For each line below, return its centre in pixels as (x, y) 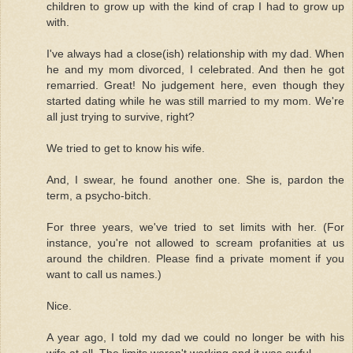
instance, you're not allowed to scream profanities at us (195, 243)
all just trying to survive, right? (121, 117)
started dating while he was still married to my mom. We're (195, 101)
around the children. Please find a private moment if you (195, 259)
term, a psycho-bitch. (99, 196)
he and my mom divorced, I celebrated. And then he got (195, 70)
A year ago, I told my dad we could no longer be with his (195, 338)
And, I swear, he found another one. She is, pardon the (195, 180)
